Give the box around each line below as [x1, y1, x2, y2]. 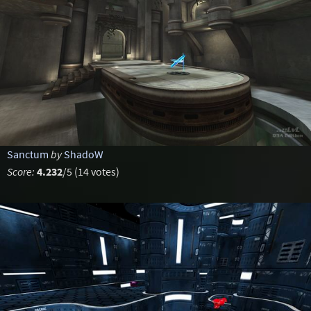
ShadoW [63, 147, 103, 161]
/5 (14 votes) [62, 165, 119, 178]
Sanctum [6, 147, 49, 161]
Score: [6, 165, 35, 178]
